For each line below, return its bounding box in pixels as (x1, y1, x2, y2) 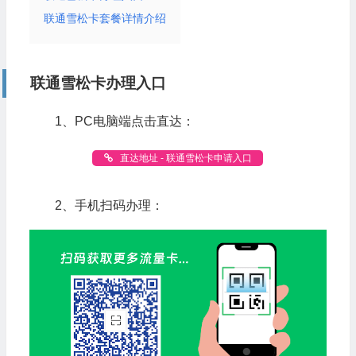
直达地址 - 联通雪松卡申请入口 (118, 152, 253, 164)
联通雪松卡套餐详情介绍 (43, 11, 166, 25)
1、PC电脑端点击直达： (54, 114, 195, 128)
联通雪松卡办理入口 (29, 74, 166, 91)
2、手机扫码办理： (54, 198, 164, 212)
